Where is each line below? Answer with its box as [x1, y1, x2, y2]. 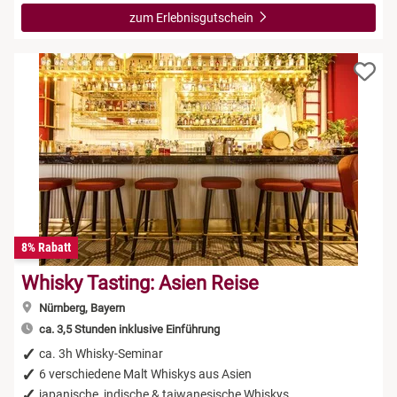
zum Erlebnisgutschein [128, 10, 256, 25]
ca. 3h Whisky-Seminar [39, 346, 163, 361]
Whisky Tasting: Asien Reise [21, 271, 259, 294]
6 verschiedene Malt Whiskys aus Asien [39, 366, 252, 381]
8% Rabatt [21, 239, 71, 254]
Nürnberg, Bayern [35, 300, 125, 315]
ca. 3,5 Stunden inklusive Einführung [35, 322, 220, 336]
